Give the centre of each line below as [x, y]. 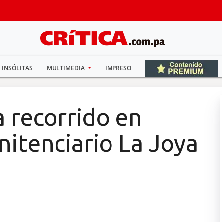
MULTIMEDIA [66, 68]
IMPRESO [118, 68]
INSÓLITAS [17, 68]
